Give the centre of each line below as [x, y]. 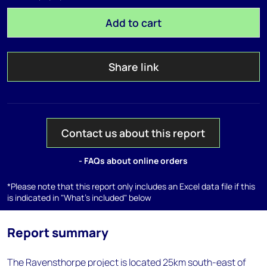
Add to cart [133, 23]
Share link [133, 67]
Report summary [58, 232]
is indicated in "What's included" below [79, 198]
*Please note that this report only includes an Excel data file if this [131, 186]
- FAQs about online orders [133, 161]
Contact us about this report [133, 133]
